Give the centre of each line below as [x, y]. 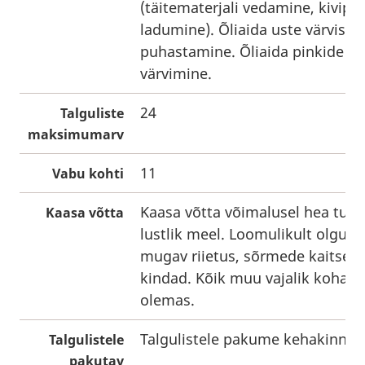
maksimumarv [76, 134]
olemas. [167, 300]
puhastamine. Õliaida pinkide [242, 51]
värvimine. [176, 73]
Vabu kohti [88, 174]
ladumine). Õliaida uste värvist [246, 29]
